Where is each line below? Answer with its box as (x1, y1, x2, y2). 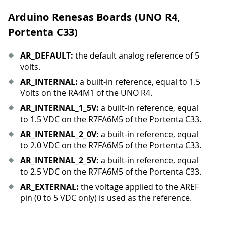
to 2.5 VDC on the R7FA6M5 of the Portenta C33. (20, 166, 201, 178)
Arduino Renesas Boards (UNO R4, (8, 10, 181, 24)
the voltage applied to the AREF (79, 181, 199, 193)
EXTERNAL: (35, 181, 79, 193)
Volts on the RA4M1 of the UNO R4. (20, 87, 152, 99)
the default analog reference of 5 (73, 50, 199, 62)
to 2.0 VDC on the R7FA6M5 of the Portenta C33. (20, 140, 201, 151)
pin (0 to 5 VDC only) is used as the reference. (20, 192, 192, 204)
